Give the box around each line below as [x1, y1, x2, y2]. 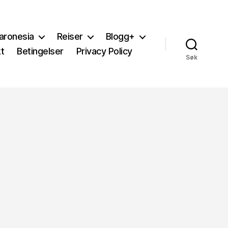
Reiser [56, 31, 83, 42]
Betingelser [17, 46, 64, 56]
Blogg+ [105, 31, 135, 42]
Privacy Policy [76, 46, 132, 56]
